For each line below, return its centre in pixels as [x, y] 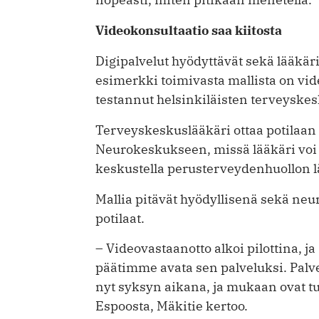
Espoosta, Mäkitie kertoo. [172, 306]
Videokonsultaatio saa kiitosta [189, 30]
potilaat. [120, 218]
